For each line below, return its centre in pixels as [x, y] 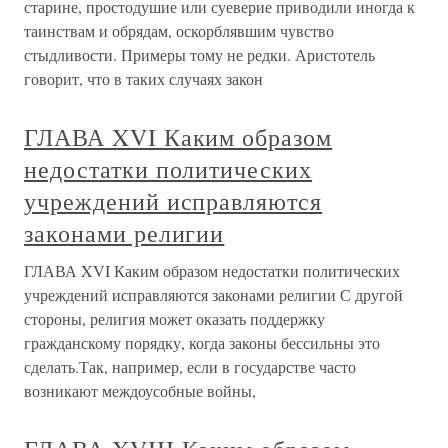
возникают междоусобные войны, [140, 391]
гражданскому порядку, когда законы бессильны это [202, 343]
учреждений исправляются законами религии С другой [213, 295]
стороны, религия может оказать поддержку [174, 319]
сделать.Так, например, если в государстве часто [190, 367]
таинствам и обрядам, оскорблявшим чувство [179, 31]
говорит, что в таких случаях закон [143, 79]
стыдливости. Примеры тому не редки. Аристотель [199, 55]
